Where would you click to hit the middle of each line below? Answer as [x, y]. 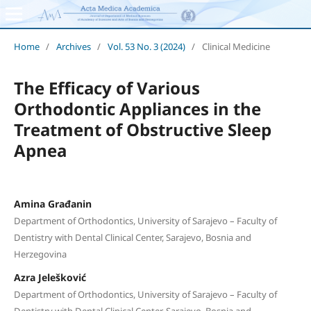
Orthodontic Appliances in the [137, 108]
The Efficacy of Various [107, 87]
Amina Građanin [52, 203]
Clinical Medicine [236, 46]
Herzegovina [40, 254]
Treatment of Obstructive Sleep [142, 129]
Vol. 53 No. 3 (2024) [146, 46]
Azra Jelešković [50, 277]
